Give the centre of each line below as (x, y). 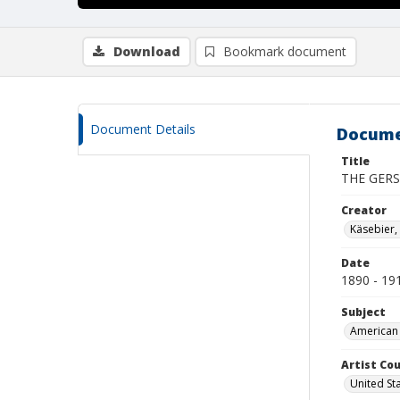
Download (147, 51)
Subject (363, 312)
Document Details (143, 129)
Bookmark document (285, 51)
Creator (364, 210)
